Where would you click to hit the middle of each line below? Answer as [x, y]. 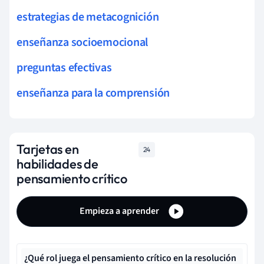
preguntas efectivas [64, 67]
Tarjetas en [48, 149]
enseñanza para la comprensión [93, 93]
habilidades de [57, 164]
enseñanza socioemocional [82, 42]
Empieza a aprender [120, 211]
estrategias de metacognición [88, 17]
